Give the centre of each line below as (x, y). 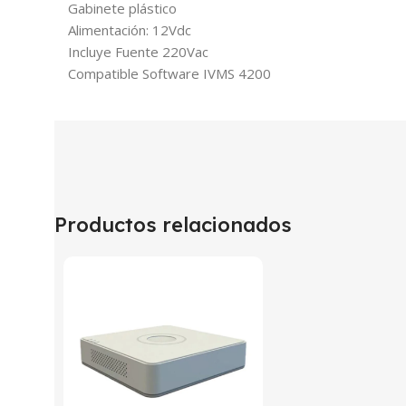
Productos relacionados (173, 225)
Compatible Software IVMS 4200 (169, 73)
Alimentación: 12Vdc (130, 30)
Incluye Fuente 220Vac (138, 52)
